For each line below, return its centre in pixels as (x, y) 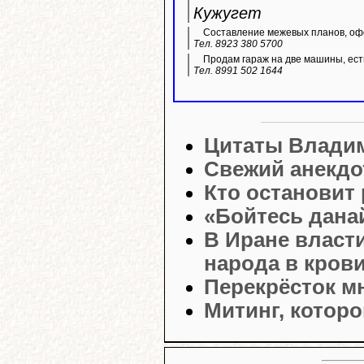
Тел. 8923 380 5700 (238, 44)
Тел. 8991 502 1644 (238, 71)
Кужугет (227, 13)
